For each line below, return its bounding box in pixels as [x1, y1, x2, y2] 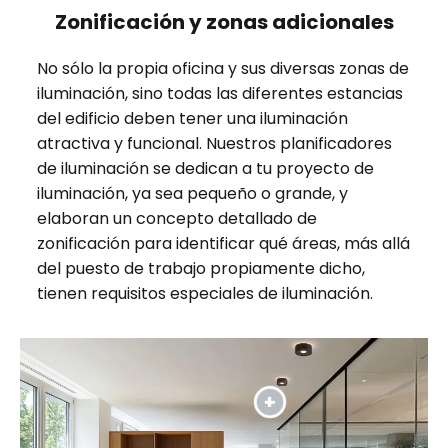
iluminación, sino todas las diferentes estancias [36, 81, 403, 105]
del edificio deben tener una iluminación [36, 106, 348, 130]
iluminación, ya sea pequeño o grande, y [36, 181, 348, 205]
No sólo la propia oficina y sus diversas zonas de [36, 56, 409, 80]
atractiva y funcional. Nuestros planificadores [36, 131, 392, 155]
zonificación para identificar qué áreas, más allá [36, 231, 410, 255]
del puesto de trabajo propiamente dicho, [36, 256, 365, 280]
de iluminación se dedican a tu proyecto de [36, 156, 374, 180]
